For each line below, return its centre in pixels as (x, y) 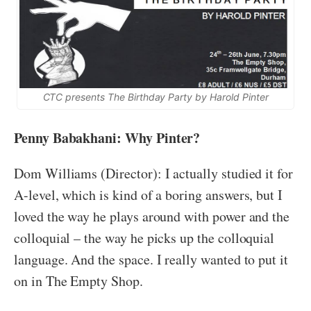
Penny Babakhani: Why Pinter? (107, 138)
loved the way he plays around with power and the (152, 217)
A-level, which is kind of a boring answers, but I (149, 195)
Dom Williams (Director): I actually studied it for (154, 174)
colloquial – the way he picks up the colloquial (144, 238)
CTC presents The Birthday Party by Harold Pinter (155, 97)
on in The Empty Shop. (78, 281)
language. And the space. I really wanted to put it (151, 260)
